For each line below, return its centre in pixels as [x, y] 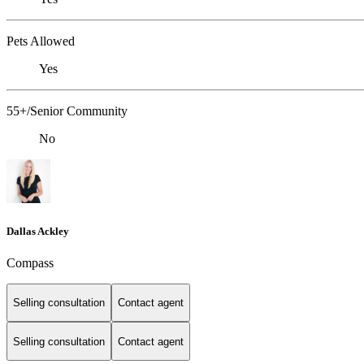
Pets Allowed [41, 41]
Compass [30, 262]
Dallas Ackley [38, 231]
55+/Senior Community [67, 111]
